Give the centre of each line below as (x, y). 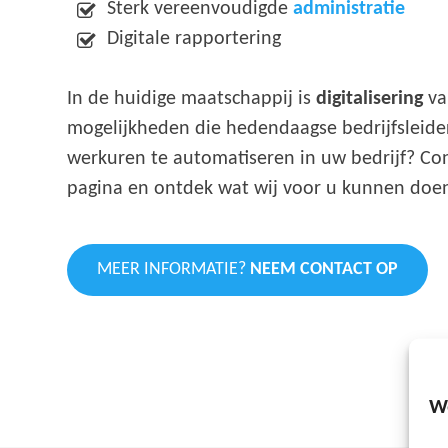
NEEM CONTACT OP (324, 269)
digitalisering (370, 98)
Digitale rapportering (194, 38)
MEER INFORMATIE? (174, 269)
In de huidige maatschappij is (192, 98)
